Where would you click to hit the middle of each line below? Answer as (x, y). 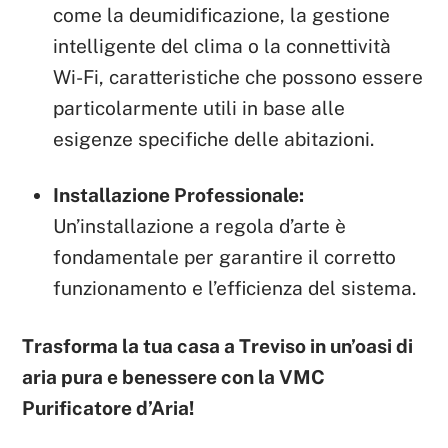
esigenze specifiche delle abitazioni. (214, 138)
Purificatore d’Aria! (108, 407)
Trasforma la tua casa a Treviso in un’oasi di (218, 345)
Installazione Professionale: (179, 194)
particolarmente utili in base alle (199, 107)
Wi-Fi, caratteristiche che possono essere (238, 76)
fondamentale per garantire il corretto (225, 256)
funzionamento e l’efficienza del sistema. (235, 287)
